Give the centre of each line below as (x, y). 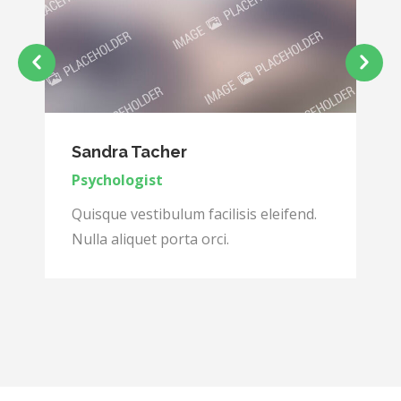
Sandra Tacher (129, 152)
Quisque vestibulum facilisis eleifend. (194, 214)
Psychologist (117, 180)
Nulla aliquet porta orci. (150, 239)
